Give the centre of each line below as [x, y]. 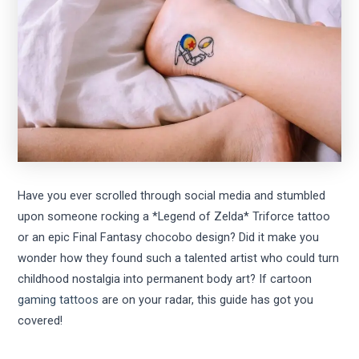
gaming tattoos [58, 300]
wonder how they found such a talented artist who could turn [179, 258]
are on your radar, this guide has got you [206, 300]
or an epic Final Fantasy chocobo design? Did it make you [169, 238]
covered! [40, 321]
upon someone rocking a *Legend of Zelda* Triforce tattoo [174, 217]
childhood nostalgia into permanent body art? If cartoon [165, 279]
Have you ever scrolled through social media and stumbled [172, 196]
